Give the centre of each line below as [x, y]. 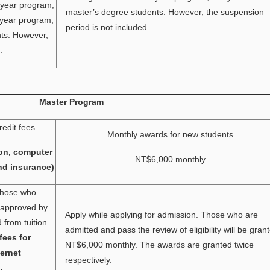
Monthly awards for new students [170, 134]
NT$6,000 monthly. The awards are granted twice [160, 245]
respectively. [89, 260]
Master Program [71, 102]
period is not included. [108, 27]
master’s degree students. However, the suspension [165, 12]
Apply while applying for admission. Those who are [162, 215]
